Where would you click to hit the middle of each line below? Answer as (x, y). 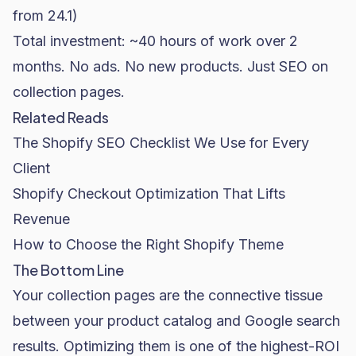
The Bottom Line (68, 270)
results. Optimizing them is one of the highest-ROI (176, 346)
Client (31, 168)
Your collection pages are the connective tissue (168, 295)
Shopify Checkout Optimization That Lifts (149, 193)
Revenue (41, 219)
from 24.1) (45, 15)
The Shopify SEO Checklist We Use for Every (161, 143)
